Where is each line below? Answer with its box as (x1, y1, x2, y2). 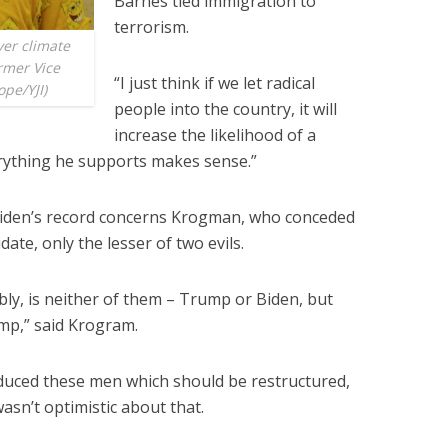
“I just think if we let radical (114, 71, 315, 94)
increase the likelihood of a (114, 123, 316, 146)
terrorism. (114, 15, 189, 38)
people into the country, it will (114, 97, 337, 120)
